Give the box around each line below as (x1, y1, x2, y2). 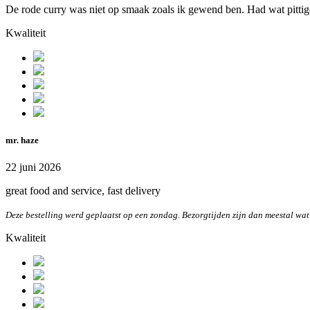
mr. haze (6, 134, 39, 145)
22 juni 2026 (6, 161, 61, 173)
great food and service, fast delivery (6, 184, 161, 197)
